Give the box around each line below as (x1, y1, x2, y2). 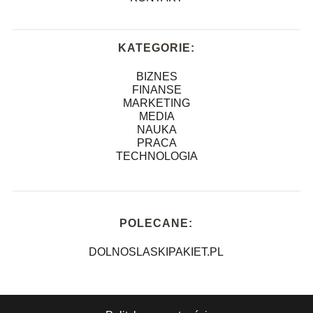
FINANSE (131, 83, 182, 96)
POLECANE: (119, 217, 194, 229)
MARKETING (123, 96, 190, 109)
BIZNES (136, 70, 177, 82)
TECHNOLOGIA (115, 150, 198, 162)
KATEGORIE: (118, 41, 195, 54)
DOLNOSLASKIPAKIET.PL (89, 245, 224, 258)
